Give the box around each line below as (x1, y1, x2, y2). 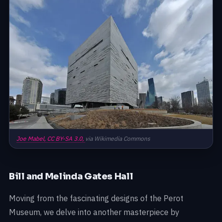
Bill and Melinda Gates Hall (9, 171, 133, 182)
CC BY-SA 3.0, (47, 135, 85, 143)
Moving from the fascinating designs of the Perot (9, 193, 183, 204)
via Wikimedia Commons (85, 135, 150, 143)
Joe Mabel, (16, 135, 47, 143)
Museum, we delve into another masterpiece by (9, 207, 179, 218)
